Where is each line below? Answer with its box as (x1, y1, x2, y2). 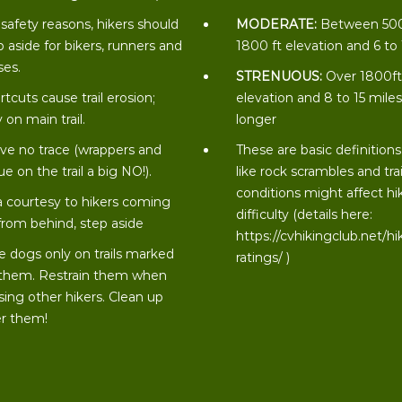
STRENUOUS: (236, 68, 323, 84)
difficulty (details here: (236, 206, 373, 223)
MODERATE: (236, 16, 318, 32)
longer (236, 111, 277, 127)
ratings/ (236, 249, 284, 266)
